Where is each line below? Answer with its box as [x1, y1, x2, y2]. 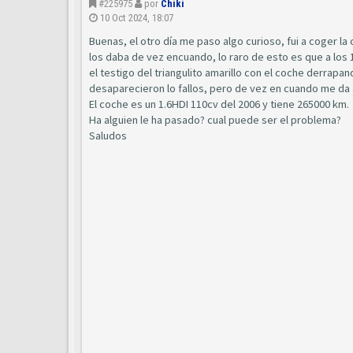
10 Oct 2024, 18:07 [100, 12, 173, 24]
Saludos [89, 128, 127, 143]
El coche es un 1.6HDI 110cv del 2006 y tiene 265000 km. [89, 97, 349, 111]
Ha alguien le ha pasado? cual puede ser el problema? [89, 113, 341, 127]
